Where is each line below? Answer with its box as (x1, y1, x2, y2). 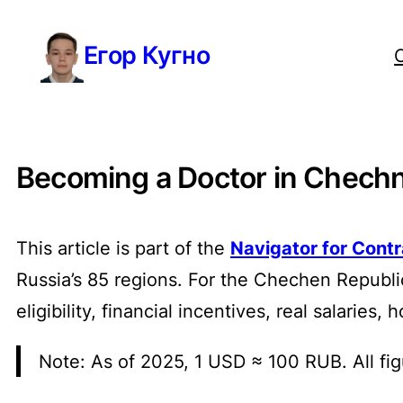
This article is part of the (16, 237, 230, 260)
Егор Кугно (83, 40, 210, 69)
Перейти (15, 11, 91, 33)
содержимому (15, 74, 142, 96)
